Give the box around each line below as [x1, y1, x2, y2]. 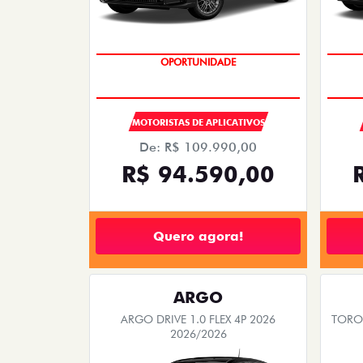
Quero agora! [153, 228, 243, 244]
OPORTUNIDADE [160, 56, 236, 69]
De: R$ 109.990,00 [139, 139, 257, 156]
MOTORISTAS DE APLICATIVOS [131, 117, 265, 129]
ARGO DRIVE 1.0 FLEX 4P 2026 [121, 313, 275, 327]
